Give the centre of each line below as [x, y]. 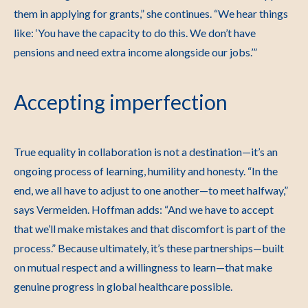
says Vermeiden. [53, 209]
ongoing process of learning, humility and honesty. [131, 171]
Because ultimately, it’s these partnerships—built [171, 248]
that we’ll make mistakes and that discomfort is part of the [150, 229]
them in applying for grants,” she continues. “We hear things [151, 13]
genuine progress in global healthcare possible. [123, 286]
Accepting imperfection [121, 102]
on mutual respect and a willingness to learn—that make [143, 267]
